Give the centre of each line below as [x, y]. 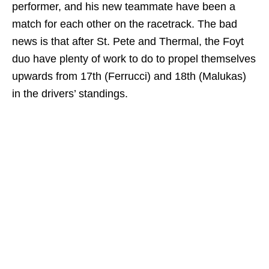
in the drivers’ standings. [70, 93]
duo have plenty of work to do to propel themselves [134, 59]
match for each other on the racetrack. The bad [125, 24]
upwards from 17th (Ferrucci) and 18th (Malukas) [129, 76]
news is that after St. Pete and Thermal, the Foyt [128, 41]
